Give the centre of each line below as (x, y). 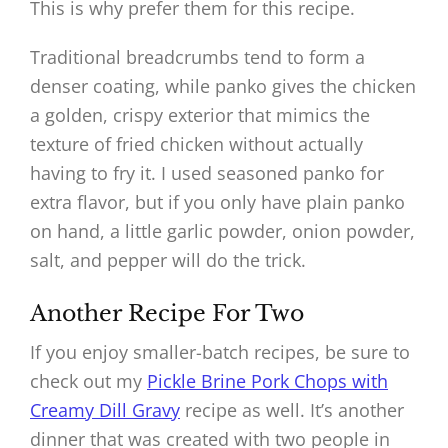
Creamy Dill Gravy (105, 410)
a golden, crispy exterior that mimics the (200, 115)
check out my (88, 381)
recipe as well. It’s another (292, 410)
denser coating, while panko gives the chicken (223, 86)
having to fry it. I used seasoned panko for (207, 173)
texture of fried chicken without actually (196, 144)
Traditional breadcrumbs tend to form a (197, 57)
